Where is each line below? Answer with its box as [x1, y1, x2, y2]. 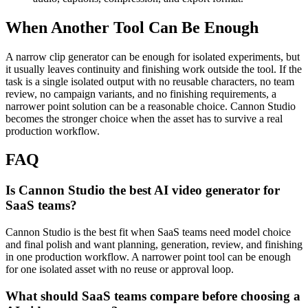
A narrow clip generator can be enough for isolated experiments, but [5, 50, 300, 63]
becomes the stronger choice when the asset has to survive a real [5, 112, 283, 124]
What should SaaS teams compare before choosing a [5, 288, 300, 303]
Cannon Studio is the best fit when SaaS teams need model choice [5, 226, 291, 239]
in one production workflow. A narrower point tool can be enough [5, 251, 291, 263]
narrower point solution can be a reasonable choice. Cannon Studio [5, 100, 296, 112]
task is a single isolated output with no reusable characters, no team [5, 75, 294, 87]
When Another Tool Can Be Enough [5, 18, 258, 36]
